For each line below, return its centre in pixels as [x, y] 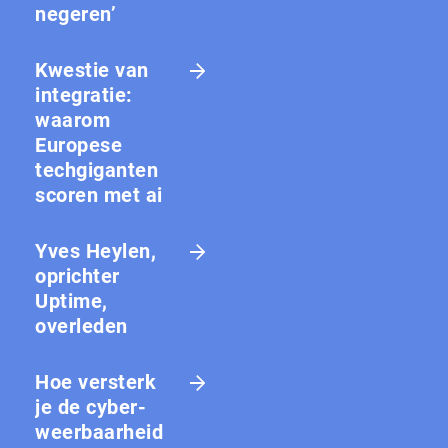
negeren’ [75, 14]
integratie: [84, 95]
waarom [72, 120]
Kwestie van [92, 70]
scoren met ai [99, 195]
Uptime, [71, 301]
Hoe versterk [95, 382]
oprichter [77, 276]
